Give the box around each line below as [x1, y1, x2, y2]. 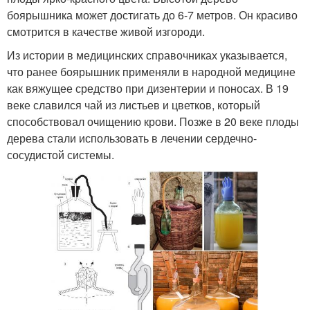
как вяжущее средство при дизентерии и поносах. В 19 [7, 80, 289, 97]
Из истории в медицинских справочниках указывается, [7, 47, 287, 64]
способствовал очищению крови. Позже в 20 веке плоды [7, 113, 299, 130]
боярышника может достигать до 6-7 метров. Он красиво [7, 7, 298, 24]
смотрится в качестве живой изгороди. [7, 24, 205, 40]
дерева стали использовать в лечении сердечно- [7, 130, 257, 147]
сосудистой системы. [7, 147, 114, 163]
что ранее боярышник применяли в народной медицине [7, 64, 295, 80]
